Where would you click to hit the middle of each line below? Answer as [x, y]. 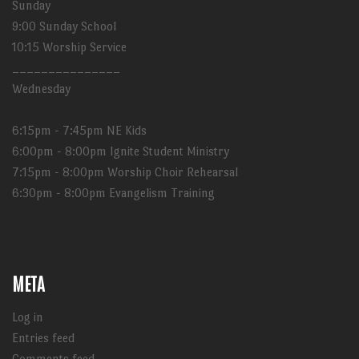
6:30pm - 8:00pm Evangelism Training [113, 193]
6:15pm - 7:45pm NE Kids [79, 130]
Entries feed [43, 338]
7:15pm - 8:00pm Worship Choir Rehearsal [125, 172]
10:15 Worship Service [69, 47]
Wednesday [41, 89]
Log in [28, 317]
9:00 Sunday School [64, 26]
